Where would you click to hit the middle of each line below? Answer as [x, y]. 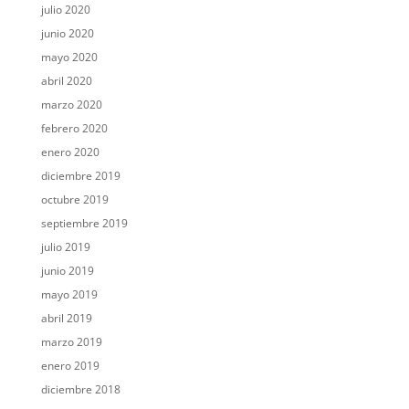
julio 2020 [65, 10]
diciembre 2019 [80, 176]
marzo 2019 [71, 342]
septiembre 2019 [84, 224]
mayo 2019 [69, 295]
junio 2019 [67, 271]
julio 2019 [65, 247]
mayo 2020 [69, 58]
